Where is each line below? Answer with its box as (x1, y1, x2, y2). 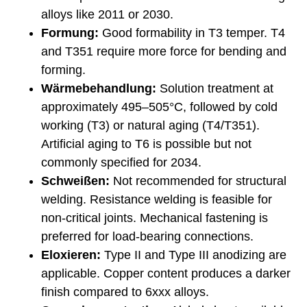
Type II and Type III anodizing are (101, 247, 286, 262)
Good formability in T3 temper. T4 (99, 25, 285, 40)
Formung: (41, 25, 99, 40)
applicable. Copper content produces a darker (41, 266, 291, 280)
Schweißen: (41, 173, 110, 188)
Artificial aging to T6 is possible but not (41, 136, 251, 151)
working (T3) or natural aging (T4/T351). (41, 118, 260, 132)
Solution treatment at (156, 81, 273, 95)
